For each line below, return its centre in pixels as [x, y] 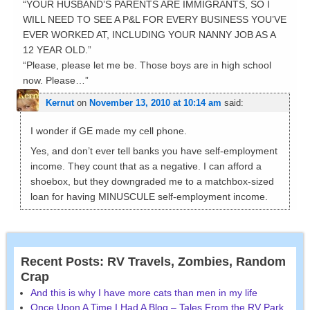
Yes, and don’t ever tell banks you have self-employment [154, 151]
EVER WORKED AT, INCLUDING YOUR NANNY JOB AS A [149, 34]
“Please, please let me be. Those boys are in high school [147, 65]
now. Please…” [55, 80]
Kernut [60, 102]
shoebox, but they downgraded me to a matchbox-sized [152, 182]
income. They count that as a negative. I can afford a [146, 166]
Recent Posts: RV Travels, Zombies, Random [153, 262]
